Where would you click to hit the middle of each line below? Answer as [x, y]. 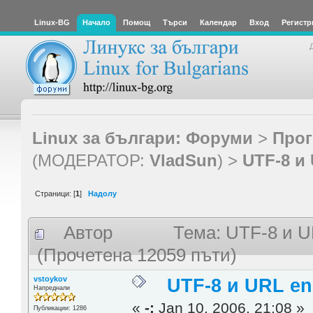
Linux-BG [52, 22]
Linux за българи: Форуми [142, 138]
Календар [218, 22]
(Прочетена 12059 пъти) [135, 255]
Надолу [102, 193]
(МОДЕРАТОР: [90, 160]
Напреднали [51, 287]
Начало [96, 22]
